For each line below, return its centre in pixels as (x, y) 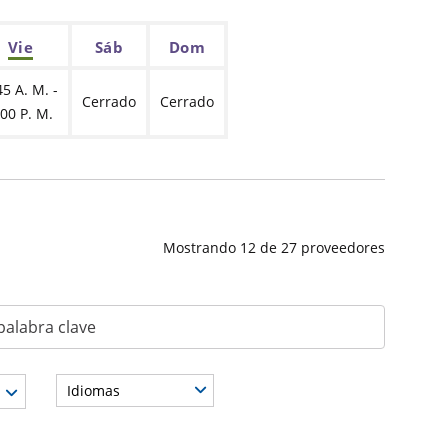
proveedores (343, 247)
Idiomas (93, 390)
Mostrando (201, 247)
